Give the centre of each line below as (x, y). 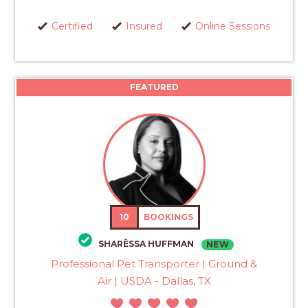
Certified (72, 26)
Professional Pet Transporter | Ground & (154, 264)
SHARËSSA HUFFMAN (147, 244)
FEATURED (154, 87)
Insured (144, 26)
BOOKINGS (169, 217)
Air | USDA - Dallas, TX (154, 281)
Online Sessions (232, 26)
